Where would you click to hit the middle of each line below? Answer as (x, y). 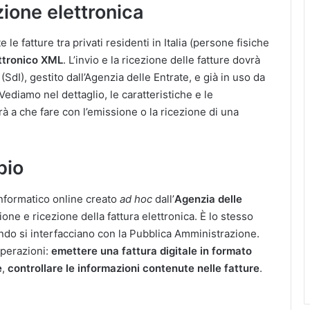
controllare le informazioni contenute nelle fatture (134, 268)
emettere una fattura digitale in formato (152, 250)
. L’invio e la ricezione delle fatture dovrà (162, 60)
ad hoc (136, 199)
